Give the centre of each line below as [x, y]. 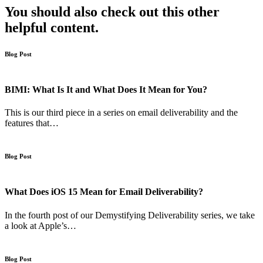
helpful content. [52, 27]
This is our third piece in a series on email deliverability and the [121, 113]
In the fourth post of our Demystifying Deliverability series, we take [130, 215]
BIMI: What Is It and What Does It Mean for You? [106, 89]
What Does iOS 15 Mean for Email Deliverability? [104, 192]
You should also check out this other [112, 11]
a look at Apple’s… [41, 225]
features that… [32, 123]
